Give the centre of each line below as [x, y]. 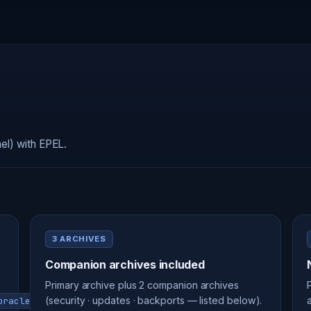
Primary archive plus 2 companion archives [142, 285]
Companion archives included [125, 264]
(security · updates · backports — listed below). [154, 301]
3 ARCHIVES [79, 238]
